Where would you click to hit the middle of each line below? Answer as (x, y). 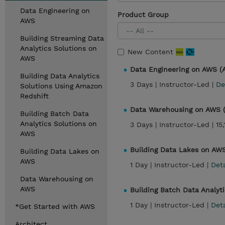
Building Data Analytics (60, 76)
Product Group (143, 15)
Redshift (34, 96)
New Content (152, 52)
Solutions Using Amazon (61, 86)
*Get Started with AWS (55, 206)
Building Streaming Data (62, 38)
